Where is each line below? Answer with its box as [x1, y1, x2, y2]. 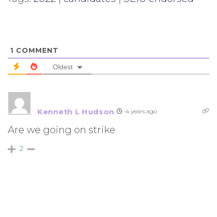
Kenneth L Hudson [37, 107, 115, 116]
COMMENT [14, 46, 59, 55]
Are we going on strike [8, 124, 115, 136]
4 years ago [124, 108, 157, 115]
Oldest [53, 63, 73, 71]
